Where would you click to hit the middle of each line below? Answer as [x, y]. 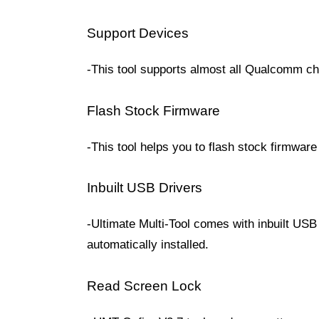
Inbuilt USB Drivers [145, 188]
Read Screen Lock [144, 286]
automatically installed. [148, 245]
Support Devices [138, 33]
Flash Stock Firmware [153, 110]
